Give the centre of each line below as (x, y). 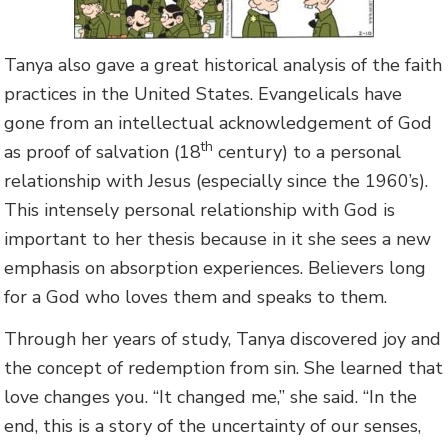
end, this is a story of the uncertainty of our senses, (213, 425)
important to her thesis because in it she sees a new (218, 239)
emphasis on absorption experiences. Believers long (215, 268)
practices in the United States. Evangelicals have (203, 94)
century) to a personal (307, 152)
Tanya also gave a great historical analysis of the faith (223, 65)
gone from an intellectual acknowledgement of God (218, 123)
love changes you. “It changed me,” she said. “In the (211, 396)
